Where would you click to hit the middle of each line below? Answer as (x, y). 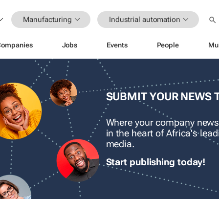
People (168, 45)
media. (120, 144)
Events (117, 45)
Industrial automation (144, 19)
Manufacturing (47, 19)
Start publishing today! (156, 163)
